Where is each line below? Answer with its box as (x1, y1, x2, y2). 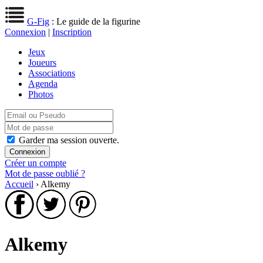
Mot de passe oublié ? (5, 168, 85, 178)
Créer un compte (5, 158, 66, 168)
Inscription (52, 27, 92, 37)
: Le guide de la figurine (49, 16, 140, 26)
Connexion (5, 27, 46, 37)
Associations (28, 68, 75, 78)
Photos (28, 89, 53, 99)
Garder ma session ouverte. (19, 135, 119, 145)
